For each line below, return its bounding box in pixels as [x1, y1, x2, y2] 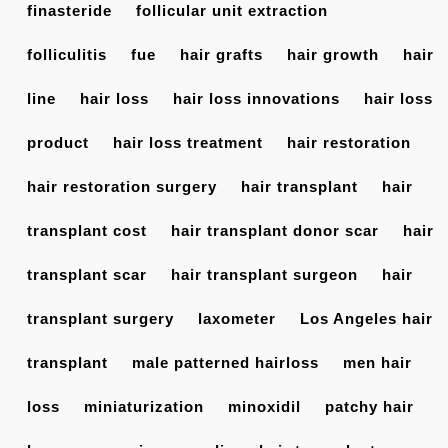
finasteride [27, 2, 112, 20]
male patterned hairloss [132, 354, 319, 372]
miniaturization [84, 398, 204, 416]
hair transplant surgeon [171, 266, 358, 284]
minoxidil [228, 398, 301, 416]
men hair [343, 354, 412, 372]
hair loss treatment [113, 134, 263, 152]
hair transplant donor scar [171, 222, 379, 240]
